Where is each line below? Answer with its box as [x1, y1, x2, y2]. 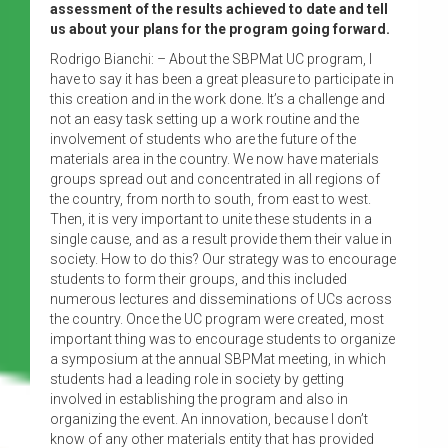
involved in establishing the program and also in [50, 390, 348, 407]
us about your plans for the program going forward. [50, 20, 390, 37]
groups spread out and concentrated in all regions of [50, 170, 380, 187]
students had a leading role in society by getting [50, 370, 344, 387]
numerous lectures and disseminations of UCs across [50, 290, 392, 307]
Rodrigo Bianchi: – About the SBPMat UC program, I [50, 50, 372, 67]
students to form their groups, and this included [50, 270, 347, 287]
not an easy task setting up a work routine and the [50, 110, 359, 127]
